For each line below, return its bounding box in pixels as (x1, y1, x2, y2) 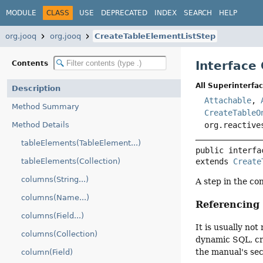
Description (12, 84, 60, 93)
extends (195, 157, 234, 167)
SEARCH (184, 8, 212, 17)
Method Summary (12, 102, 79, 111)
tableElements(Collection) (21, 157, 120, 166)
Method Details (12, 120, 69, 129)
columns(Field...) (21, 211, 84, 220)
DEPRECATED (101, 8, 147, 17)
